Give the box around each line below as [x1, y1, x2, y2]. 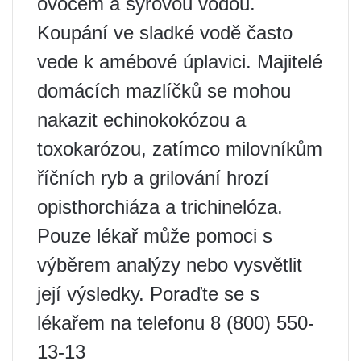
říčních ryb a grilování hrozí [37, 166, 269, 189]
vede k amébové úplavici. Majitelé [37, 50, 322, 73]
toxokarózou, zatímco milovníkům [37, 137, 322, 160]
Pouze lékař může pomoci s [37, 224, 272, 247]
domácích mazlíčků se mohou [37, 79, 291, 102]
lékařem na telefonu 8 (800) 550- [37, 311, 314, 334]
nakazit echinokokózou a [37, 108, 246, 131]
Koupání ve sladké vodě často [37, 21, 293, 44]
